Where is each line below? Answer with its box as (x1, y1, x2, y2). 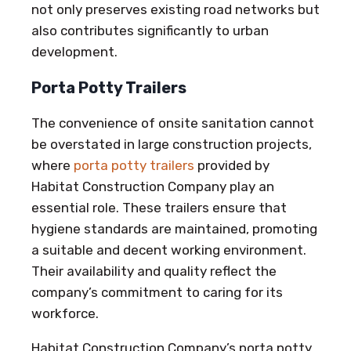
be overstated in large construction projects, (31, 136, 312, 153)
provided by (194, 157, 270, 174)
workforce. (31, 306, 99, 322)
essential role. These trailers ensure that (31, 200, 287, 216)
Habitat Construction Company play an (31, 179, 274, 195)
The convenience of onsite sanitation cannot (31, 115, 314, 132)
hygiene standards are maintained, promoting (31, 221, 317, 237)
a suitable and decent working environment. (31, 242, 306, 259)
